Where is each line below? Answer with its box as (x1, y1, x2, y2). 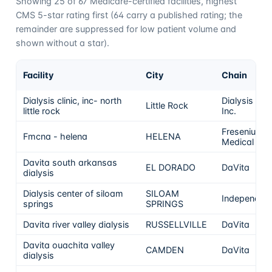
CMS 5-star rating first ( (15, 9, 114, 20)
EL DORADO (146, 161, 196, 172)
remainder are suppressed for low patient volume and (15, 23, 236, 34)
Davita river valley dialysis (23, 219, 130, 229)
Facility (23, 69, 54, 80)
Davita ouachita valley (23, 239, 115, 250)
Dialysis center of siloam (23, 188, 124, 199)
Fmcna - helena (23, 131, 88, 141)
